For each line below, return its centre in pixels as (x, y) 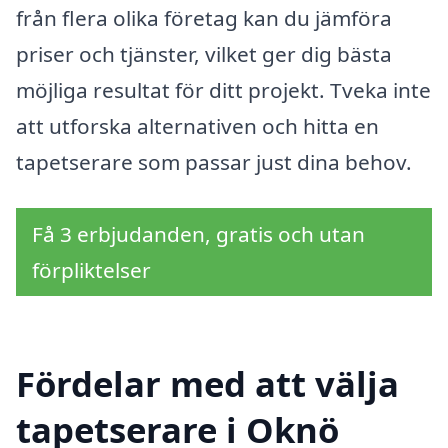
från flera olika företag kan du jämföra (204, 18)
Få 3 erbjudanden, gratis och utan (198, 233)
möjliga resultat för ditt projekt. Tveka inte (223, 90)
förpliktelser (91, 269)
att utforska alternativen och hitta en (197, 126)
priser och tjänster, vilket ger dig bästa (204, 54)
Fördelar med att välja (207, 383)
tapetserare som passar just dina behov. (214, 162)
